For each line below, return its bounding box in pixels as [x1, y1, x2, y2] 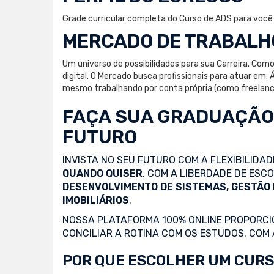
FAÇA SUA [62, 105, 157, 128]
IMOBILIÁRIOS [62, 194, 129, 206]
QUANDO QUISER [62, 167, 143, 179]
